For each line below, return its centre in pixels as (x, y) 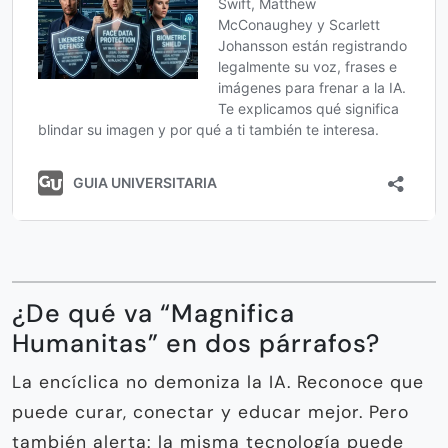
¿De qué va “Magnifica (153, 314)
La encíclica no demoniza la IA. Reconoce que (218, 382)
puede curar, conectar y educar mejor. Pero (210, 412)
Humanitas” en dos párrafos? (196, 344)
